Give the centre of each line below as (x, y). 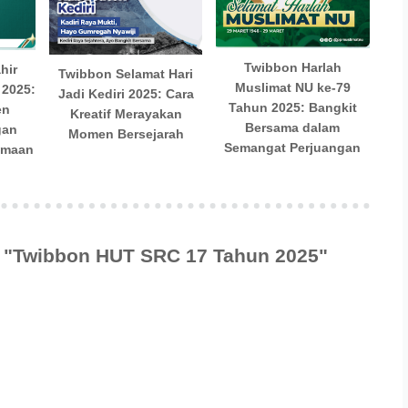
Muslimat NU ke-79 (292, 88)
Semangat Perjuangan (293, 148)
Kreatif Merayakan (126, 114)
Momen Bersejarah (126, 134)
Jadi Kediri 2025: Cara (126, 94)
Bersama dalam (293, 128)
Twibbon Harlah (292, 68)
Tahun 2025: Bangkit (292, 108)
